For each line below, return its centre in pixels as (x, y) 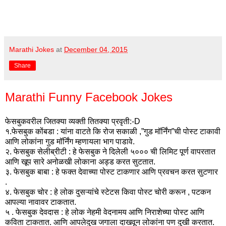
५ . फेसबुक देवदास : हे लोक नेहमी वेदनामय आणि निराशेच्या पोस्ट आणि (105, 212)
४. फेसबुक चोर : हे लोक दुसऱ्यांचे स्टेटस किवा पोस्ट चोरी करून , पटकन (108, 192)
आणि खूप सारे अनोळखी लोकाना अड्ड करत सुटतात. (80, 161)
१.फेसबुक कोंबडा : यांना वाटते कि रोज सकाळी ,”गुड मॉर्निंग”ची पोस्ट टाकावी (113, 131)
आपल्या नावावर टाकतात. (41, 202)
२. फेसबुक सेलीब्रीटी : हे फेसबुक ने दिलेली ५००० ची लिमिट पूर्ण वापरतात (110, 151)
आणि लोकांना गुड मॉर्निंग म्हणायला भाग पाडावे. (70, 141)
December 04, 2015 (96, 50)
